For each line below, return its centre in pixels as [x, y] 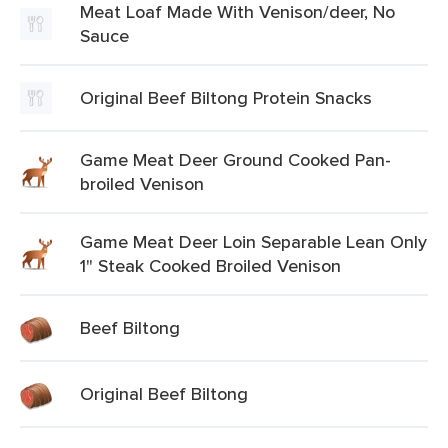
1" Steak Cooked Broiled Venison [210, 265]
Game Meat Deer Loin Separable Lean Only [253, 241]
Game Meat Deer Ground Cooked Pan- [235, 159]
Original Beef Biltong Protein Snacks [226, 97]
